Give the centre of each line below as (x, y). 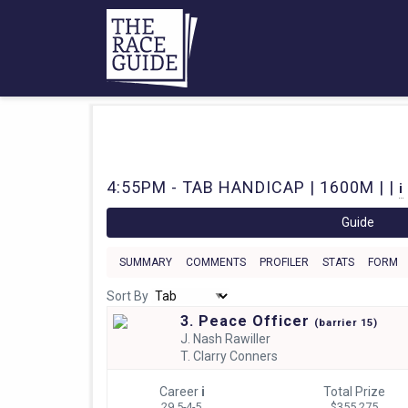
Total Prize (354, 391)
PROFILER (284, 262)
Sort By (129, 296)
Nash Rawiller (231, 338)
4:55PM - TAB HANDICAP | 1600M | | (253, 187)
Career (181, 391)
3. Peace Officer (247, 321)
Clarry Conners (235, 356)
